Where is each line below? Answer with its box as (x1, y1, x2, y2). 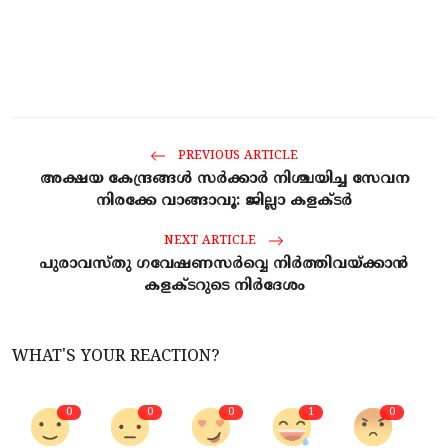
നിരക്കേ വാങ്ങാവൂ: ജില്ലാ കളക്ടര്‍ (96, 191, 352, 211)
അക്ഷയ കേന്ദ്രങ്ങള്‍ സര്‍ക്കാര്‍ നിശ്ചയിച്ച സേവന (39, 169, 409, 189)
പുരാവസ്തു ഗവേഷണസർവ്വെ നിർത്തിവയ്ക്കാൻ (40, 254, 408, 274)
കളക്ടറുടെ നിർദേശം (143, 276, 305, 296)
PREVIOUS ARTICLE (174, 148, 298, 164)
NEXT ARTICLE (164, 233, 260, 249)
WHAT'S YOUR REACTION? (12, 346, 219, 367)
